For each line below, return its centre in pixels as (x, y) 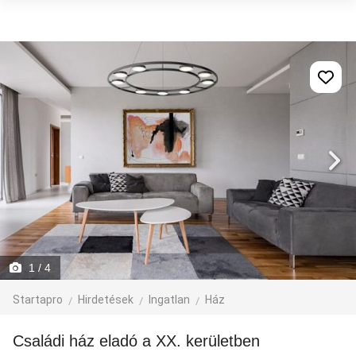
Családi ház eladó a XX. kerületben (142, 341)
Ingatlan (169, 300)
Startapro (38, 300)
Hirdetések (106, 300)
